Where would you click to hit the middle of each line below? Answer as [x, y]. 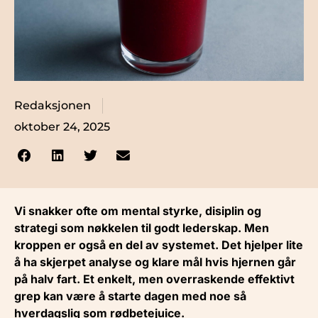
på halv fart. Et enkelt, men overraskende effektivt [154, 279]
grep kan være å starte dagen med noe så [130, 296]
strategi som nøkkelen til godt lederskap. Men [142, 227]
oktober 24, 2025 [62, 127]
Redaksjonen [53, 106]
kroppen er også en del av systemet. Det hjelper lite [159, 245]
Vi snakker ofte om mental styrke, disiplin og [138, 210]
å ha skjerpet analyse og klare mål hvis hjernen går [155, 262]
